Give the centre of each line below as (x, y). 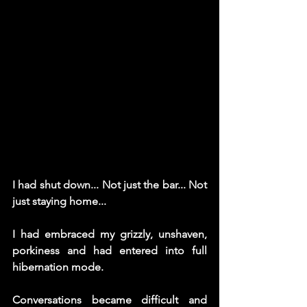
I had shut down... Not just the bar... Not (110, 184)
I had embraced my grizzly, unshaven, (110, 234)
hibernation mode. (59, 267)
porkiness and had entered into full (110, 250)
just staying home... (61, 201)
